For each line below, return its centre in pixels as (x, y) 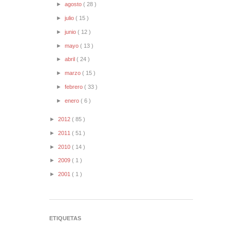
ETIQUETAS (65, 218)
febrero (75, 87)
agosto (74, 4)
